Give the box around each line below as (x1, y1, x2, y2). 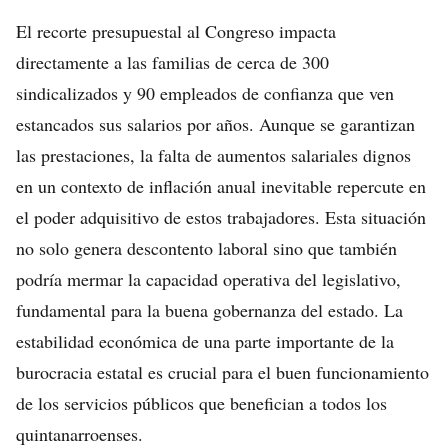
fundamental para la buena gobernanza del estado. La (16, 298, 403, 322)
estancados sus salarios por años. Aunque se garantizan (16, 112, 415, 136)
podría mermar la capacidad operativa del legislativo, (16, 267, 401, 291)
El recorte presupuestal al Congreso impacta (16, 19, 336, 43)
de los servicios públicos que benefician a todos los (16, 391, 387, 415)
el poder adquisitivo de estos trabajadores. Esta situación (16, 205, 426, 229)
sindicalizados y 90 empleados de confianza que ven (16, 81, 394, 105)
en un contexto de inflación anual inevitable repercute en (16, 174, 426, 198)
